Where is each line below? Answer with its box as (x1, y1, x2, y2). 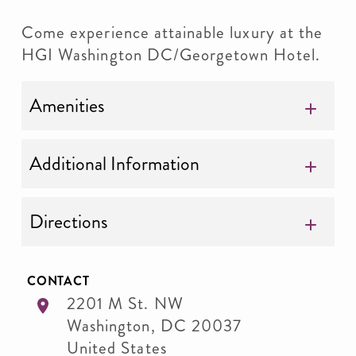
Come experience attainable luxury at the (21, 21, 323, 44)
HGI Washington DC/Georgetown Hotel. (21, 43, 320, 67)
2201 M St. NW (67, 292, 184, 315)
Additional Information (29, 150, 199, 177)
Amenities (29, 92, 105, 119)
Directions (29, 208, 108, 235)
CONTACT (27, 272, 90, 290)
